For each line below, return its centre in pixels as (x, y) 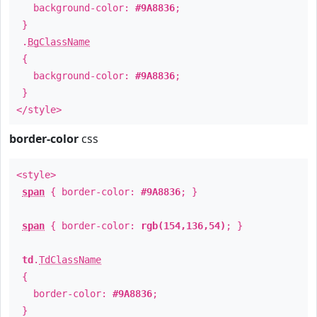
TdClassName (70, 260)
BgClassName (59, 42)
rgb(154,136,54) (183, 226)
